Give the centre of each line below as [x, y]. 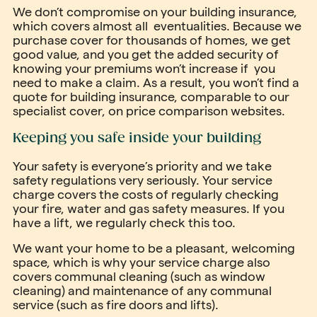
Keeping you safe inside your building [137, 138]
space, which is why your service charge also [142, 262]
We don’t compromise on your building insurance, [155, 12]
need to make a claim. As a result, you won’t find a [156, 82]
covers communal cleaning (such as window [139, 276]
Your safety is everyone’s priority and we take [142, 166]
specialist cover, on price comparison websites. [149, 111]
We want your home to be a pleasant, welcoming [154, 248]
